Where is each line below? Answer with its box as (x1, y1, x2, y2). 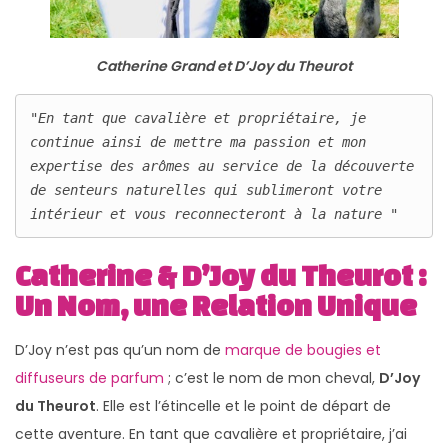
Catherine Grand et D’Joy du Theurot (96, 56, 352, 76)
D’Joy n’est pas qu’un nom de (15, 339, 225, 360)
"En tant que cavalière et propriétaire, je (30, 110, 366, 127)
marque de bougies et (225, 339, 381, 360)
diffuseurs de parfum (15, 367, 164, 388)
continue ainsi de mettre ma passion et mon (30, 134, 366, 151)
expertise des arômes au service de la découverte (30, 158, 414, 175)
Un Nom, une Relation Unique (15, 289, 417, 321)
